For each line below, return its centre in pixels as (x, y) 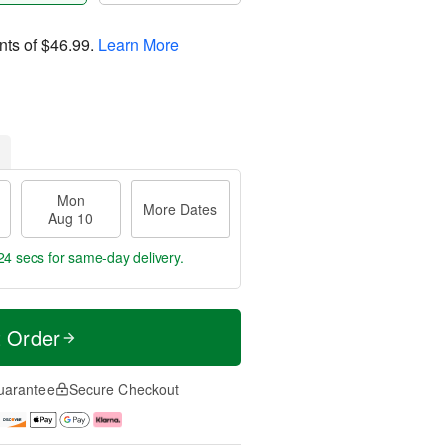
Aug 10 (71, 218)
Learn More (138, 44)
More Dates (180, 209)
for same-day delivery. (114, 257)
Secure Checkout (124, 389)
